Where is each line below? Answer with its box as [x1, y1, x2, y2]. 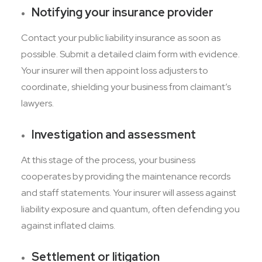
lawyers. [21, 97, 56, 109]
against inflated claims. [21, 219, 117, 232]
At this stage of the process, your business [21, 154, 195, 166]
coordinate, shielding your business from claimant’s [21, 81, 231, 93]
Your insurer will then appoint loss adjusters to [21, 64, 208, 77]
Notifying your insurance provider [32, 5, 216, 20]
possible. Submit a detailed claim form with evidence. [21, 48, 240, 60]
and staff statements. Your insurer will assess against [21, 187, 236, 199]
